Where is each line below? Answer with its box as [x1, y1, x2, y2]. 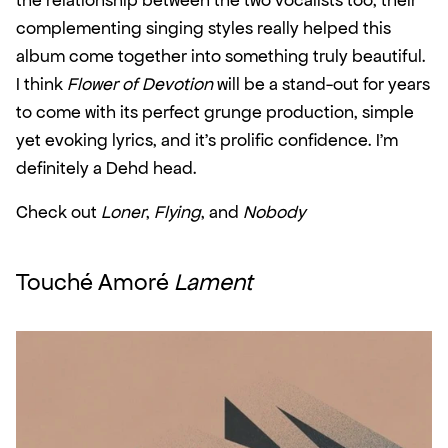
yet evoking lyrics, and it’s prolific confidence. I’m [16, 129, 398, 152]
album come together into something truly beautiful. [16, 45, 426, 68]
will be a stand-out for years [213, 73, 430, 96]
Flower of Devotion [67, 73, 213, 96]
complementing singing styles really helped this [16, 17, 391, 40]
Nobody [243, 201, 305, 224]
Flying [154, 201, 201, 224]
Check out [16, 201, 101, 224]
